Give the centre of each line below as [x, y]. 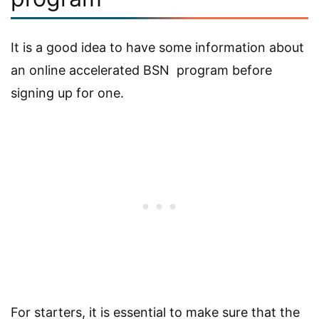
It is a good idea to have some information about [157, 47]
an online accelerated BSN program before [141, 70]
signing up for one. [67, 93]
